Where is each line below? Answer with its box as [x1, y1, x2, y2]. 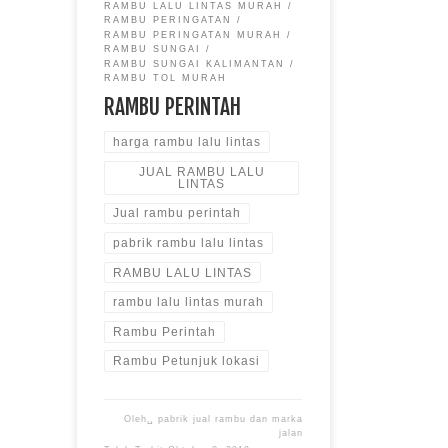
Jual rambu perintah [113, 206, 242, 221]
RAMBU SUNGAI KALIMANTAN [104, 58, 286, 69]
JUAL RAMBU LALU [138, 164, 265, 179]
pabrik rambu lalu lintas [113, 236, 265, 250]
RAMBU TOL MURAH [104, 73, 228, 84]
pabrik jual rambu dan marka [157, 414, 303, 425]
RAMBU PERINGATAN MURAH [104, 29, 283, 40]
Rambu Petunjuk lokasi [113, 354, 261, 369]
